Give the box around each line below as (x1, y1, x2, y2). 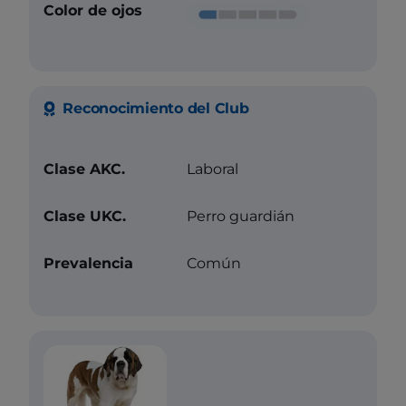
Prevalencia (43, 255, 133, 273)
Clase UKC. (43, 208, 126, 226)
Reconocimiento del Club (63, 100, 249, 118)
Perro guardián (187, 208, 295, 226)
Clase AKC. (43, 160, 125, 179)
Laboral (187, 160, 239, 179)
